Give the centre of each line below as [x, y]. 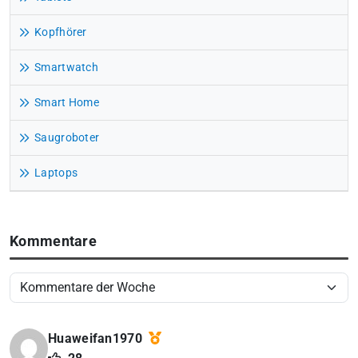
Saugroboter [67, 137]
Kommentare [53, 241]
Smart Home [67, 102]
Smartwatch [66, 67]
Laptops [56, 173]
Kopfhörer [61, 32]
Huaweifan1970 [97, 339]
